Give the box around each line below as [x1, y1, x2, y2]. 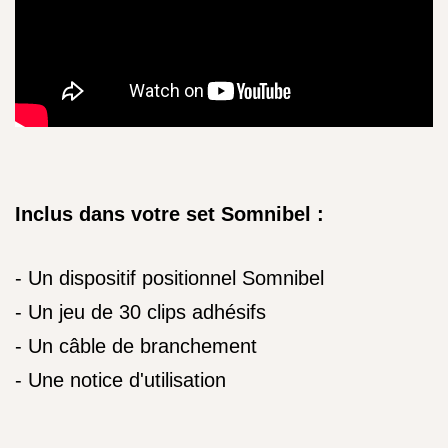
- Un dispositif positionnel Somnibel [15, 267, 324, 289]
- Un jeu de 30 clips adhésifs [15, 301, 266, 323]
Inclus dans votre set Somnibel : [15, 203, 324, 225]
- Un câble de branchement [15, 335, 257, 357]
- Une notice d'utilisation [15, 369, 226, 391]
